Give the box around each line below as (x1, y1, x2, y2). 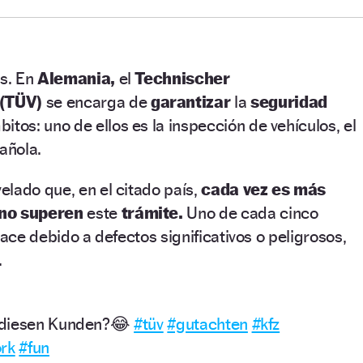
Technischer (135, 67, 230, 88)
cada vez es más (201, 178, 327, 199)
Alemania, (37, 67, 119, 88)
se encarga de (45, 91, 151, 112)
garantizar (150, 91, 235, 112)
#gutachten (167, 313, 248, 334)
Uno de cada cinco (182, 202, 318, 223)
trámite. (121, 202, 183, 223)
